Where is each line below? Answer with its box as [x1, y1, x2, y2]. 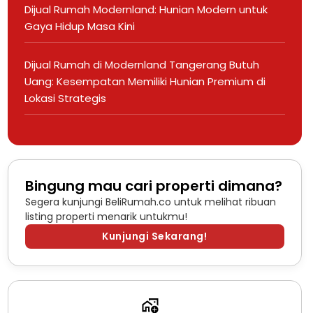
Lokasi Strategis [24, 90, 106, 105]
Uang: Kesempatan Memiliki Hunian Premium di [24, 73, 265, 89]
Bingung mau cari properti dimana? [24, 175, 282, 196]
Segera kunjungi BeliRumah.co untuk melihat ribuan [24, 194, 276, 209]
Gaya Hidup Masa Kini [24, 18, 135, 34]
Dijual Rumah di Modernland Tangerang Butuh [24, 57, 259, 72]
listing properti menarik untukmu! [24, 209, 187, 224]
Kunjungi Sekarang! [102, 228, 208, 243]
